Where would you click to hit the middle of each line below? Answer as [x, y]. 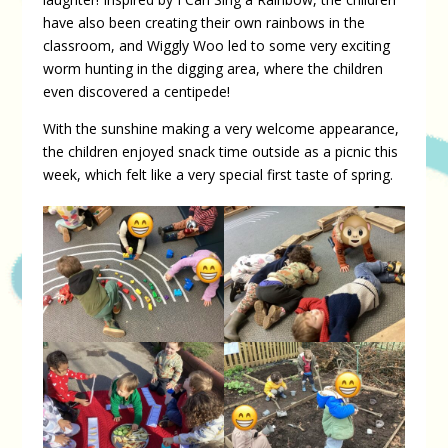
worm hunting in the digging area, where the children [212, 68]
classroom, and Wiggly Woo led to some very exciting [216, 45]
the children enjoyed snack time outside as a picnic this [220, 151]
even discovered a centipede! [136, 91]
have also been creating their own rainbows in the [203, 22]
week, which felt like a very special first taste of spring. [217, 174]
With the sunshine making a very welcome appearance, [220, 128]
